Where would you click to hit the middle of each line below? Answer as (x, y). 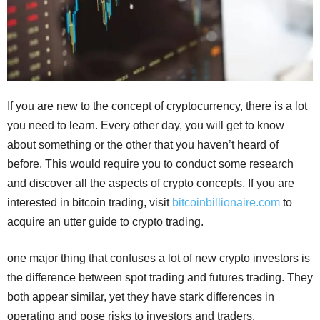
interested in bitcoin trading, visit (90, 202)
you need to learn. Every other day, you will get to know (146, 125)
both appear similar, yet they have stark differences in (141, 297)
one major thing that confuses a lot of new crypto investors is (159, 258)
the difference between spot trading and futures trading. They (160, 277)
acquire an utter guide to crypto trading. (105, 222)
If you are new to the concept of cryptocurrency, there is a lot (157, 106)
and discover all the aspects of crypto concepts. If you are (151, 183)
